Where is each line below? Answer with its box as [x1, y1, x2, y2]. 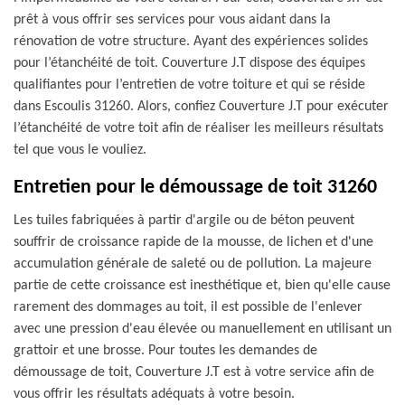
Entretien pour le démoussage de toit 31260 [14, 177, 377, 198]
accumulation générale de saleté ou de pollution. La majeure [14, 257, 372, 271]
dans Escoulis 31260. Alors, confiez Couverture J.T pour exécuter [14, 99, 389, 114]
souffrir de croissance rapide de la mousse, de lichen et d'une [14, 235, 373, 250]
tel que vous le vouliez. [14, 143, 146, 157]
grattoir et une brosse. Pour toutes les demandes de [14, 344, 317, 358]
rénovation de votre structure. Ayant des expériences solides [14, 34, 368, 49]
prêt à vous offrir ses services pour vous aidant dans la [14, 13, 331, 27]
